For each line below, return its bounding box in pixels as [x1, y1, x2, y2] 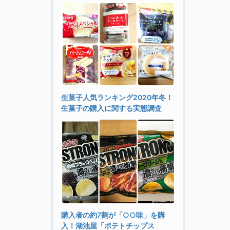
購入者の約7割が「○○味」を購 [61, 210, 165, 220]
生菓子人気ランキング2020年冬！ [61, 93, 173, 102]
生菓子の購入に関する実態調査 [61, 104, 162, 113]
